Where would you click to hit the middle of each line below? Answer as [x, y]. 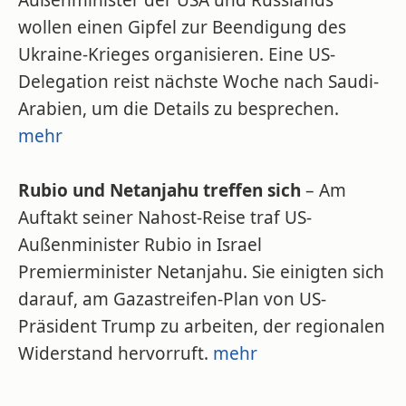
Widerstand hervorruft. [116, 353]
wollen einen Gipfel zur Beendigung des [182, 27]
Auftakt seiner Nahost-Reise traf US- [165, 217]
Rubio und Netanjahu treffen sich [159, 190]
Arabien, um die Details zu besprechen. [179, 109]
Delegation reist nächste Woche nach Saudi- [198, 82]
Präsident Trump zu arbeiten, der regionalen [202, 326]
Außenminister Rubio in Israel [140, 245]
